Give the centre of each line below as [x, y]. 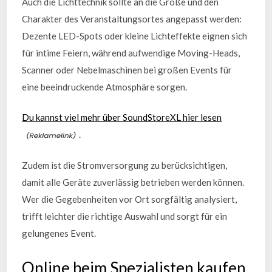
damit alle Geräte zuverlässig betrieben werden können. [133, 182]
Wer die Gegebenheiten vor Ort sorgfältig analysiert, [130, 199]
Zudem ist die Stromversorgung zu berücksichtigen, [125, 165]
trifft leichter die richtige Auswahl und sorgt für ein [125, 216]
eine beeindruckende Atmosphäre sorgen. [105, 87]
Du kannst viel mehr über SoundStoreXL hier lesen [122, 117]
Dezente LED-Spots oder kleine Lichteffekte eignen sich [135, 36]
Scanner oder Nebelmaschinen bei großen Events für [127, 70]
